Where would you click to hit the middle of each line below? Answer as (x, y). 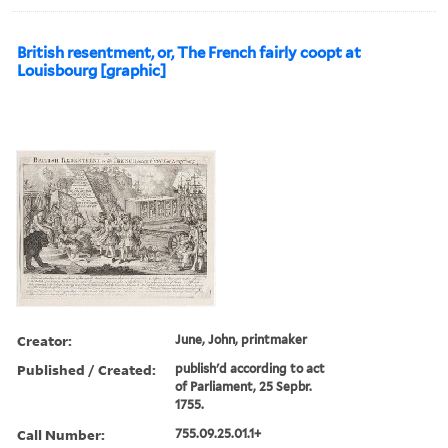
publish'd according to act (250, 368)
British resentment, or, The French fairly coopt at (189, 52)
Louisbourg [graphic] (91, 70)
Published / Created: (86, 369)
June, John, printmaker (241, 339)
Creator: (44, 340)
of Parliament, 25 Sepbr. (244, 386)
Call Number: (61, 434)
